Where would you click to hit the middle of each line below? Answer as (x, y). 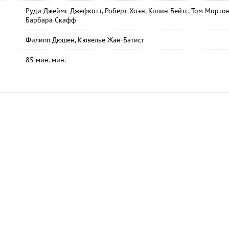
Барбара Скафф (51, 20)
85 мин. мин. (46, 60)
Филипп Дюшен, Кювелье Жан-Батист (85, 40)
